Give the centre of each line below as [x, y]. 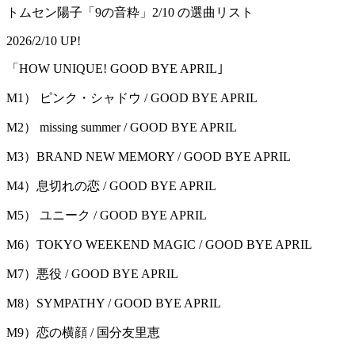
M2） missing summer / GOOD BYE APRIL [122, 128]
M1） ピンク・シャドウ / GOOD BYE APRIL [132, 98]
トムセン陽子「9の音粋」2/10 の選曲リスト [130, 13]
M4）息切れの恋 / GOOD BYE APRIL [111, 186]
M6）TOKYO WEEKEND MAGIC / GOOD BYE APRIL [159, 245]
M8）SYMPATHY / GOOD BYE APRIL [114, 303]
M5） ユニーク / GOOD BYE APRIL [107, 216]
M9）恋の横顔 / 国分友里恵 [83, 333]
